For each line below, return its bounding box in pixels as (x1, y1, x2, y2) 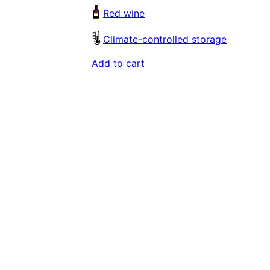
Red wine (103, 7, 145, 20)
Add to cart (92, 57, 145, 70)
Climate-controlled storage (103, 33, 227, 46)
